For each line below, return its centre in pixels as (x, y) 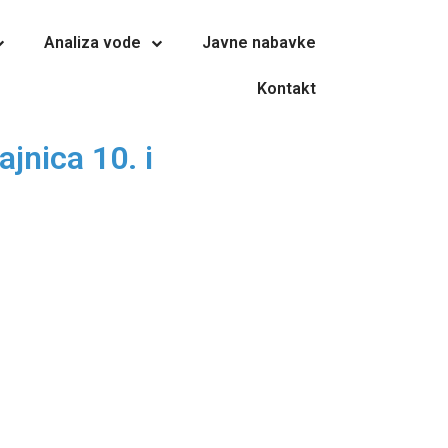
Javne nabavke (258, 42)
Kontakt (286, 88)
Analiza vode (92, 42)
